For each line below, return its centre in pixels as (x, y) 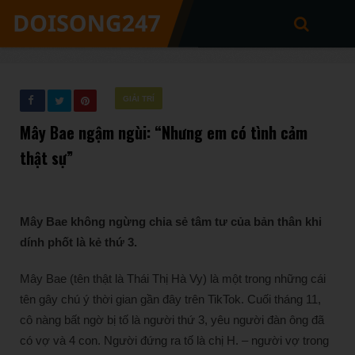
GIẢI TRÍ (139, 99)
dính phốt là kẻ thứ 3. (80, 242)
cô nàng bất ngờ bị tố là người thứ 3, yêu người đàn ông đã (172, 320)
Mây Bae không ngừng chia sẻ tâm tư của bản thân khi (171, 221)
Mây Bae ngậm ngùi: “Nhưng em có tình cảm (164, 132)
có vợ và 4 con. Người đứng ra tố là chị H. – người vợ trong (174, 340)
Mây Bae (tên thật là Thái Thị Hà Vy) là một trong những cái (173, 279)
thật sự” (46, 158)
